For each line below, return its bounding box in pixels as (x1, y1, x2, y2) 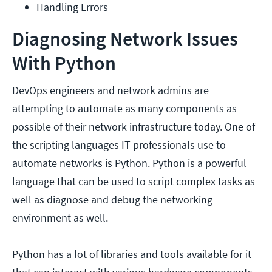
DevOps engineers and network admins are (12, 83, 209, 98)
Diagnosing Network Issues (12, 27, 238, 52)
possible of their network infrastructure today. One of (12, 120, 255, 134)
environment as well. (12, 211, 108, 225)
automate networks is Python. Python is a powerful (12, 156, 246, 171)
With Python (12, 51, 116, 76)
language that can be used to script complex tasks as (12, 174, 255, 189)
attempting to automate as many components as (12, 101, 237, 116)
